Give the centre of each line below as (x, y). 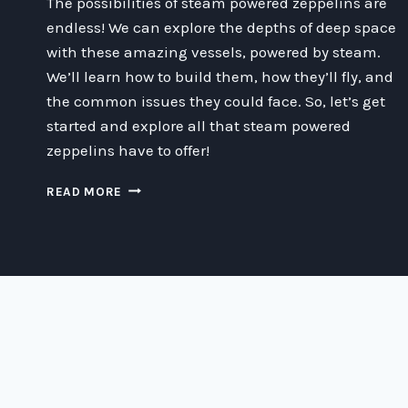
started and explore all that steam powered (199, 125)
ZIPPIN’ (144, 187)
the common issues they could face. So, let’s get (216, 101)
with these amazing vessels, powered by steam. (214, 51)
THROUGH (152, 206)
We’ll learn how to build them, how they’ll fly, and (220, 76)
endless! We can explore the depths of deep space (221, 27)
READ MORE (85, 191)
